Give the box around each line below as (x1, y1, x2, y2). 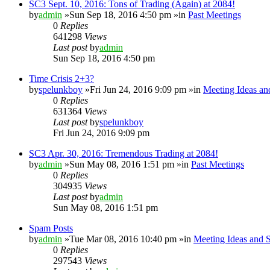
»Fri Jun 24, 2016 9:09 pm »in (83, 84, 203, 95)
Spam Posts (29, 222, 73, 233)
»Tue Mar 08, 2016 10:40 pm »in (62, 233, 193, 244)
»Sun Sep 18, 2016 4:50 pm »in (62, 9, 188, 20)
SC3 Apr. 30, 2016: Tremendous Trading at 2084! (29, 148, 218, 159)
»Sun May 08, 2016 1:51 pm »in (62, 159, 191, 169)
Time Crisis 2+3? (29, 73, 94, 84)
